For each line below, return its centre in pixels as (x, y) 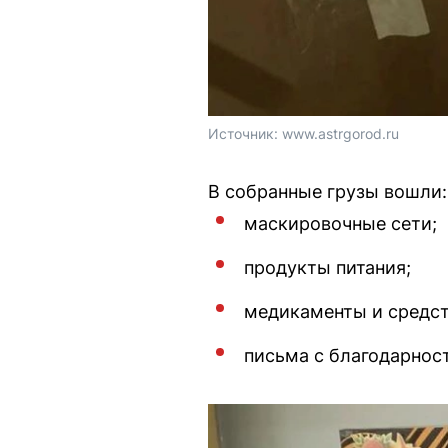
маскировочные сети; (340, 223)
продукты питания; (327, 267)
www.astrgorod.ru (340, 133)
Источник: (245, 133)
